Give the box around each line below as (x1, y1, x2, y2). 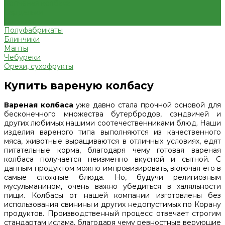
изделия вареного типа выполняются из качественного (4, 128, 221, 137)
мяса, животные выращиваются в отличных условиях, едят (4, 137, 221, 146)
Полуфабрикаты (4, 25, 63, 35)
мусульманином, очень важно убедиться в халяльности (4, 182, 221, 191)
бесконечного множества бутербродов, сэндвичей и (4, 109, 221, 119)
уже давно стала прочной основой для (76, 100, 221, 110)
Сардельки (4, 7, 43, 17)
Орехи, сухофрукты (4, 61, 73, 71)
